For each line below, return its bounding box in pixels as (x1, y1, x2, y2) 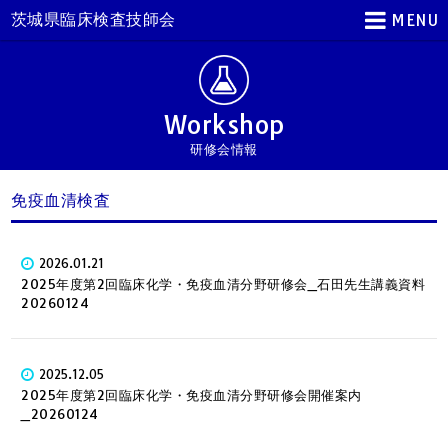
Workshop (163, 109, 285, 140)
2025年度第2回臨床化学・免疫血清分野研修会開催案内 (21, 387, 362, 404)
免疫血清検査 (11, 190, 111, 210)
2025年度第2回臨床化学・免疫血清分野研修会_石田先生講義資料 (21, 276, 426, 293)
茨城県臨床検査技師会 (10, 9, 176, 29)
